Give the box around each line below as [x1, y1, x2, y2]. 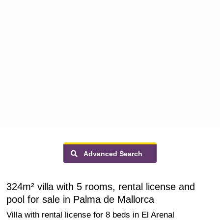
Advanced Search [78, 150, 142, 158]
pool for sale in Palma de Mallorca [6, 194, 154, 205]
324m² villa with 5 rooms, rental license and [6, 181, 195, 192]
